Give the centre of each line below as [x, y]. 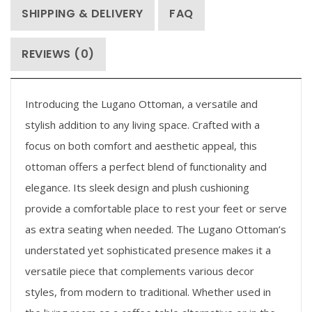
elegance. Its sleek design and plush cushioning [137, 187]
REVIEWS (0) [58, 54]
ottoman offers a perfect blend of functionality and [146, 166]
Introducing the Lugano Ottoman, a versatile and [141, 103]
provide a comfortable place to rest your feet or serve [156, 208]
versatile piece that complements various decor [140, 271]
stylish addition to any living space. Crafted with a [142, 124]
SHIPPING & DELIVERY [83, 13]
